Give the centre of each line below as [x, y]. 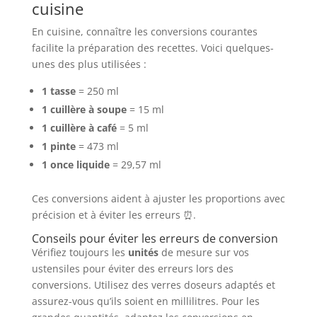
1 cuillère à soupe [84, 110]
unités [143, 253]
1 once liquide [75, 165]
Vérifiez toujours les [80, 253]
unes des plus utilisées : [89, 64]
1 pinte [58, 146]
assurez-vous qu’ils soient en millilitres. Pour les [145, 301]
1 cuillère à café [79, 128]
